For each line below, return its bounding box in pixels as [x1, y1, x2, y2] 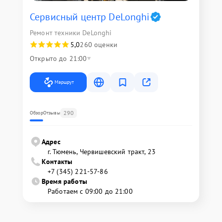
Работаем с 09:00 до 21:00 [48, 187, 133, 196]
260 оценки [80, 40, 117, 49]
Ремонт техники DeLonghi [30, 28, 112, 37]
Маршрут [55, 79, 74, 85]
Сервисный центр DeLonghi [30, 10, 150, 23]
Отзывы [43, 110, 60, 116]
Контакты [42, 157, 73, 166]
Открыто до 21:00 [30, 54, 87, 63]
